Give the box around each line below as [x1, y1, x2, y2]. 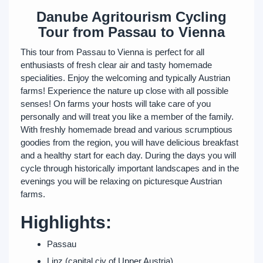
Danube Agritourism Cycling [36, 9, 227, 25]
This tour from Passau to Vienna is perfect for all [21, 47, 204, 57]
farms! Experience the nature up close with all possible [21, 86, 228, 96]
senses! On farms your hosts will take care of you [21, 99, 211, 109]
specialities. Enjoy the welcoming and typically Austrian [21, 73, 230, 83]
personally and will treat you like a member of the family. [21, 112, 234, 122]
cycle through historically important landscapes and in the [21, 163, 239, 173]
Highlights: [21, 213, 112, 232]
